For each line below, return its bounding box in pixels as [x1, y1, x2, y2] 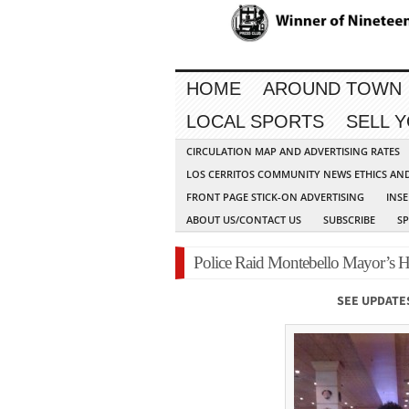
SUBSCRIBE [323, 213, 375, 227]
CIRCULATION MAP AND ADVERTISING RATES [186, 144, 400, 159]
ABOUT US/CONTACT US [186, 213, 301, 227]
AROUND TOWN [263, 79, 402, 100]
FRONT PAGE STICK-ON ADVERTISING [186, 190, 364, 204]
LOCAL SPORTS [186, 111, 324, 132]
